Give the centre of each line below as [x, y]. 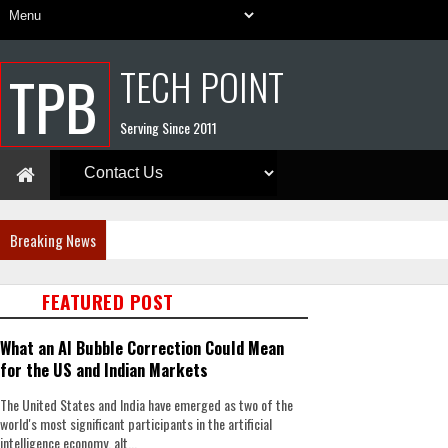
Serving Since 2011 [168, 127]
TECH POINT [202, 86]
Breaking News [53, 240]
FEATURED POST [108, 301]
